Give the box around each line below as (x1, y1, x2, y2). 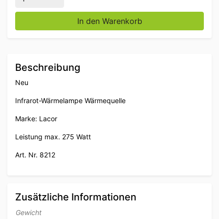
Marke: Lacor (15, 114, 57, 123)
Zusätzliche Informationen (15, 191, 136, 203)
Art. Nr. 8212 (15, 150, 55, 159)
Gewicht (16, 208, 42, 217)
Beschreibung (15, 61, 80, 73)
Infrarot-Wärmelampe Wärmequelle (15, 96, 126, 105)
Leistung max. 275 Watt (15, 132, 91, 141)
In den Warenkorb (77, 16, 142, 26)
